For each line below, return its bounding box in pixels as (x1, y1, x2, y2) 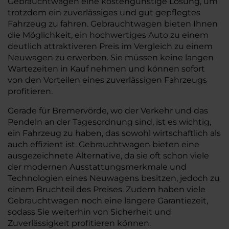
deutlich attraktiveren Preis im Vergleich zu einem (8, 41, 213, 51)
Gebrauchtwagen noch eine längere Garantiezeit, (8, 196, 208, 205)
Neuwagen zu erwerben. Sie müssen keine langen (8, 53, 214, 62)
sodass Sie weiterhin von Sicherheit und (8, 207, 171, 217)
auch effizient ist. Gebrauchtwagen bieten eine (8, 140, 199, 149)
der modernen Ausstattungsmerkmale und (8, 162, 187, 172)
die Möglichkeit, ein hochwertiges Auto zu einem (8, 30, 209, 40)
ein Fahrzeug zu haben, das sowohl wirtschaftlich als (8, 128, 221, 138)
